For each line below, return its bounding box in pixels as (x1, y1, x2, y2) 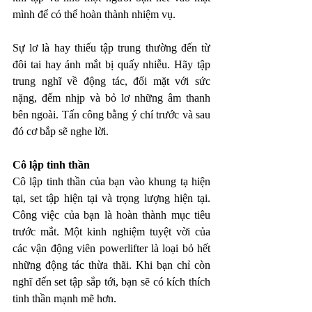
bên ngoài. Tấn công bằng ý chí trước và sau (13, 108, 210, 120)
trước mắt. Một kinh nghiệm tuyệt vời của (13, 225, 210, 237)
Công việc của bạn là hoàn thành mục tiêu (13, 208, 210, 221)
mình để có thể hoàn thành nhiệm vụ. (13, 8, 178, 20)
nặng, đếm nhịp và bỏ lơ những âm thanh (13, 91, 210, 104)
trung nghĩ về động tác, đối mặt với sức (13, 75, 210, 87)
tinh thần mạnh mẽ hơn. (13, 292, 119, 304)
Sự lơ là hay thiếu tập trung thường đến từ (13, 41, 210, 54)
